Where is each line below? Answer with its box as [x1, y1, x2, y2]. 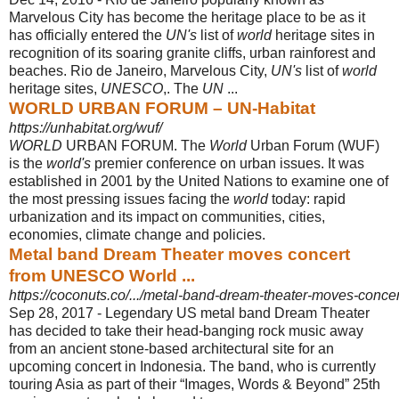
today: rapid [268, 191, 346, 207]
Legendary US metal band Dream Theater [105, 305, 370, 321]
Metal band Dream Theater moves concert [9, 244, 350, 264]
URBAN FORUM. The [62, 137, 209, 153]
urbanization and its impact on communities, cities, [9, 208, 325, 224]
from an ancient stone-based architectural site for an [9, 340, 334, 356]
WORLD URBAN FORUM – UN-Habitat [9, 98, 315, 118]
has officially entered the [9, 27, 166, 43]
